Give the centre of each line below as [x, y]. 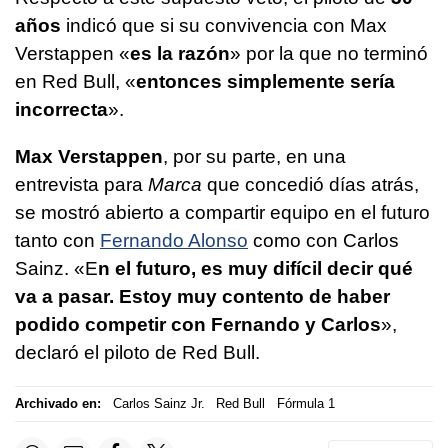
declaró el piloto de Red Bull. [137, 352]
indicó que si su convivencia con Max [226, 25]
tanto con [57, 240]
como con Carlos [323, 240]
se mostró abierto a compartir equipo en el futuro [222, 212]
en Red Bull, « [75, 81]
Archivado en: [58, 404]
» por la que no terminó [329, 53]
